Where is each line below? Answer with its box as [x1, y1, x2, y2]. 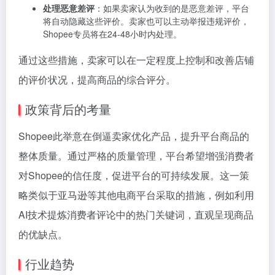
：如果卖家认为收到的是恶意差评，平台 [95, 2, 249, 15]
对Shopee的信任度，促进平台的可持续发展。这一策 [18, 168, 249, 183]
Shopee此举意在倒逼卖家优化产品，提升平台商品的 [18, 129, 249, 144]
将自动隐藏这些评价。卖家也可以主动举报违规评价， [43, 15, 249, 28]
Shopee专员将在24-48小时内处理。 [43, 28, 182, 41]
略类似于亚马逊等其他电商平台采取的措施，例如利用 [18, 188, 254, 203]
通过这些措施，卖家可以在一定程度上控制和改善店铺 [18, 53, 254, 68]
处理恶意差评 [43, 2, 95, 15]
